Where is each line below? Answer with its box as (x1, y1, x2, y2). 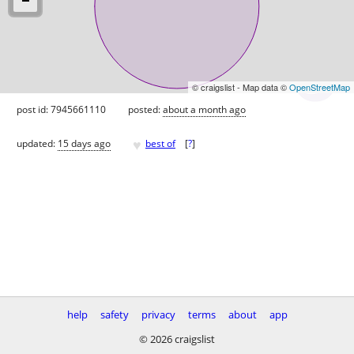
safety (100, 307, 129, 322)
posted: (128, 102, 163, 116)
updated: (17, 137, 58, 151)
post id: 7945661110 (17, 102, 106, 116)
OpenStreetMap (289, 80, 350, 93)
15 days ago (58, 137, 111, 151)
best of (145, 137, 175, 151)
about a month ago (163, 102, 246, 116)
